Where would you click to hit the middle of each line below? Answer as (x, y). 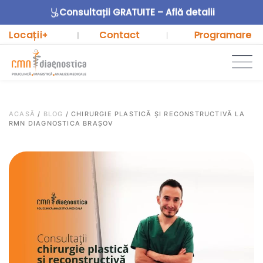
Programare (223, 35)
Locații (26, 35)
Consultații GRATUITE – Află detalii (137, 12)
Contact (120, 35)
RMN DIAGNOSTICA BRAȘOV (61, 123)
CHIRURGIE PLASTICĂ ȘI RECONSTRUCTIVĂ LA (158, 114)
